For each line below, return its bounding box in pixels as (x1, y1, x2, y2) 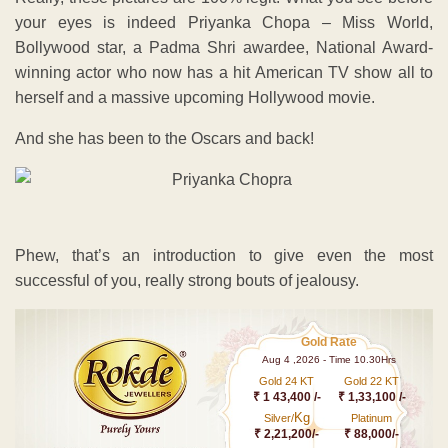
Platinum (351, 411, 393, 424)
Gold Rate (301, 334, 358, 349)
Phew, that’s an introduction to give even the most (15, 246, 433, 264)
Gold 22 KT (344, 374, 400, 387)
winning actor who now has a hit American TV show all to (15, 63, 433, 81)
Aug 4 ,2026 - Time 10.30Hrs (262, 353, 397, 365)
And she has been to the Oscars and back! (15, 129, 314, 147)
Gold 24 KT (259, 374, 315, 387)
